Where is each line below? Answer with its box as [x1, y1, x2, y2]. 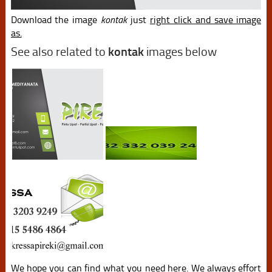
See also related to [10, 44, 108, 59]
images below [143, 44, 217, 59]
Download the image [10, 13, 101, 25]
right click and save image [149, 13, 262, 25]
